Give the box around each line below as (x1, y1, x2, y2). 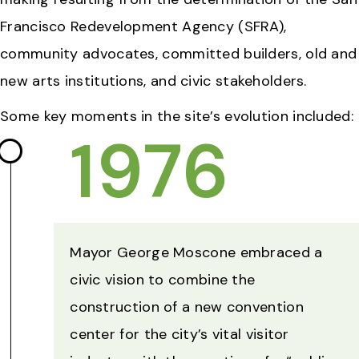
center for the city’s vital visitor (70, 325, 289, 345)
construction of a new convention (70, 297, 304, 317)
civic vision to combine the (70, 270, 256, 290)
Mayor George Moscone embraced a (70, 243, 323, 263)
